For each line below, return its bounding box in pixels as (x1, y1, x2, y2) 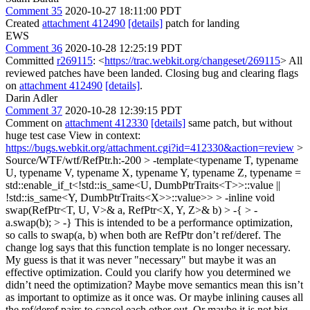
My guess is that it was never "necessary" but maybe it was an (6, 253, 276, 266)
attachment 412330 (65, 116, 148, 129)
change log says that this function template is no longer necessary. (6, 241, 291, 253)
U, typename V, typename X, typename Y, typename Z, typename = (6, 166, 301, 179)
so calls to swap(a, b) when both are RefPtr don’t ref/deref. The (6, 228, 281, 241)
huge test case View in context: (6, 129, 140, 141)
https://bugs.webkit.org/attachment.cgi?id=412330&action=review (6, 141, 294, 154)
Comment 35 (6, 4, 62, 17)
